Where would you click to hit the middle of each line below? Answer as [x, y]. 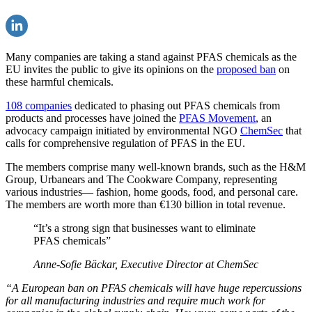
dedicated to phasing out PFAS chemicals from [176, 106]
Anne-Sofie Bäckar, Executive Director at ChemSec [146, 265]
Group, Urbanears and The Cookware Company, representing [141, 180]
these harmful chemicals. [60, 82]
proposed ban [246, 70]
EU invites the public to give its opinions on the [111, 70]
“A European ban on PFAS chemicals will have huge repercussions [154, 288]
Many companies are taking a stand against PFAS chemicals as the [151, 57]
